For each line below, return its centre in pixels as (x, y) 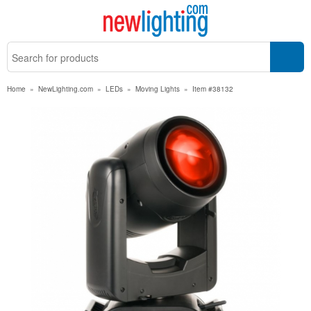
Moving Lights (158, 89)
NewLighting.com (66, 89)
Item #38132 (213, 89)
